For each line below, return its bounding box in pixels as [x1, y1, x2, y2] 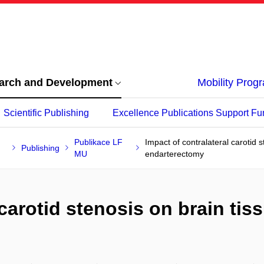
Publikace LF [74, 137, 123, 147]
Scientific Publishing [4, 108, 89, 118]
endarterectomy [144, 149, 204, 159]
